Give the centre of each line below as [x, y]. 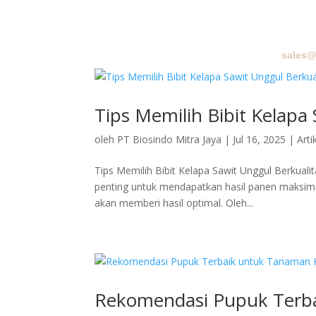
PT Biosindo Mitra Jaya [170, 139]
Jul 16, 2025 [260, 139]
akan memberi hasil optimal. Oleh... [174, 203]
